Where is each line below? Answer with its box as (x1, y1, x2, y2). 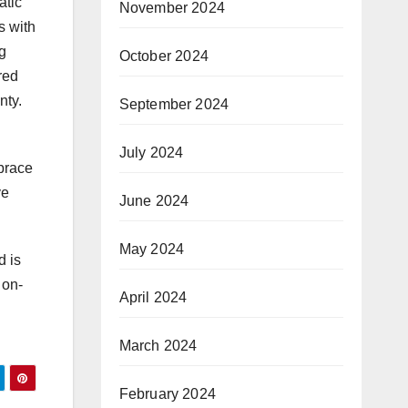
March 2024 (118, 338, 198, 354)
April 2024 (118, 290, 188, 306)
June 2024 (118, 193, 189, 209)
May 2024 (118, 241, 185, 258)
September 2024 (118, 97, 229, 113)
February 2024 (118, 386, 217, 403)
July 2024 (118, 145, 184, 161)
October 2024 (118, 48, 209, 65)
